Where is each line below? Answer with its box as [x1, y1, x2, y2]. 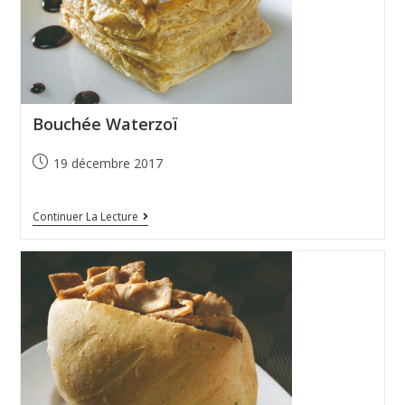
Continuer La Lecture [32, 209, 138, 225]
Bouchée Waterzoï [32, 113, 177, 136]
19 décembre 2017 [52, 155, 163, 173]
